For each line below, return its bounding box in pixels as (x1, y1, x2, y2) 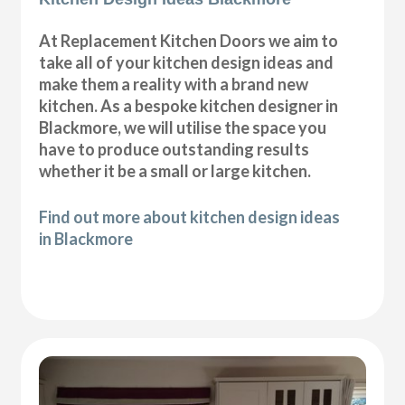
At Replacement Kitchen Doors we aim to (39, 30, 339, 51)
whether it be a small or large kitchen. (39, 160, 312, 181)
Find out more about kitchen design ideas (39, 206, 341, 227)
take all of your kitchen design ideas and (39, 52, 334, 72)
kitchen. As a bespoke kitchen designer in (39, 95, 339, 116)
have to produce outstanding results (39, 138, 310, 159)
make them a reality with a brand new (39, 73, 309, 94)
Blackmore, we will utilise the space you (39, 117, 327, 137)
